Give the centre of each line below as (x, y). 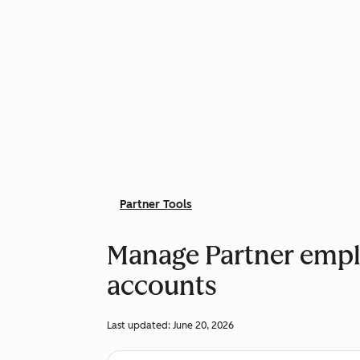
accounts (162, 286)
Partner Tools (156, 205)
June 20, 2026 (203, 325)
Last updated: (140, 325)
